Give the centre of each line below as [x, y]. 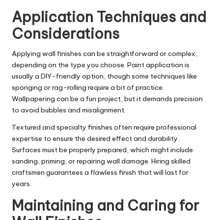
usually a [26, 76]
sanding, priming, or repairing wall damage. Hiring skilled [101, 161]
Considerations [66, 34]
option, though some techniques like [139, 76]
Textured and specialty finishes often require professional [104, 127]
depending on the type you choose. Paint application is [101, 65]
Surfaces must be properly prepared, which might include [102, 150]
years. [22, 184]
